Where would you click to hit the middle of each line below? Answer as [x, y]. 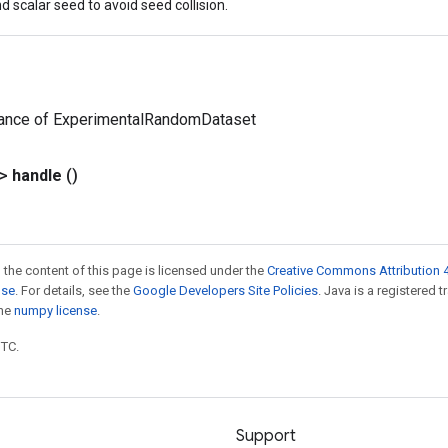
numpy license [55, 310]
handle [37, 175]
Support [266, 436]
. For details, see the [74, 290]
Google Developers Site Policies [225, 290]
